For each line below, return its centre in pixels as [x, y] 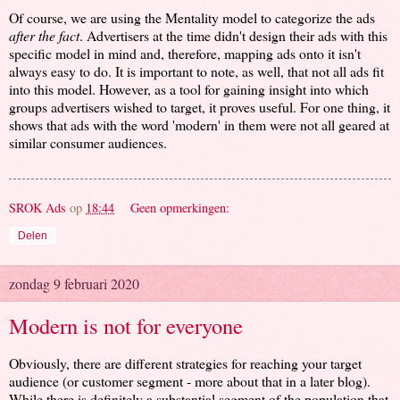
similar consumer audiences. [88, 143]
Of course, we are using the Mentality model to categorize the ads [192, 18]
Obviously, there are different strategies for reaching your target [185, 363]
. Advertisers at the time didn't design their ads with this [233, 36]
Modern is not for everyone [126, 326]
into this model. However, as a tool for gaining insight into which [189, 89]
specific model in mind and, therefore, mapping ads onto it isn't [185, 54]
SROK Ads [37, 208]
